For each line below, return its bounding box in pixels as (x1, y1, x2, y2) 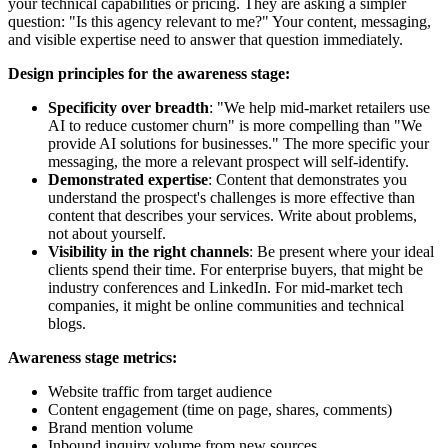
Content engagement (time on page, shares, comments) (48, 400, 392, 418)
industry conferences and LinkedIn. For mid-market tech (48, 278, 403, 296)
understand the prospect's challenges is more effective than (48, 188, 415, 206)
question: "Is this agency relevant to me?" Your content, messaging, (8, 12, 431, 30)
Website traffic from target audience (48, 382, 272, 400)
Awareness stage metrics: (8, 348, 177, 366)
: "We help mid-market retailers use (209, 98, 430, 116)
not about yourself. (48, 224, 166, 242)
